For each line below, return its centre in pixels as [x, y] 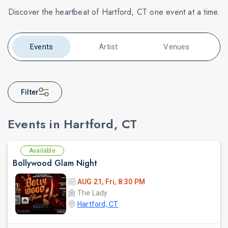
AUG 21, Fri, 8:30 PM [111, 182]
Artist [108, 47]
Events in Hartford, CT [73, 124]
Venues [177, 47]
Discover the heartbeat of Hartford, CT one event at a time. [114, 12]
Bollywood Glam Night [55, 163]
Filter [30, 92]
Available [42, 151]
